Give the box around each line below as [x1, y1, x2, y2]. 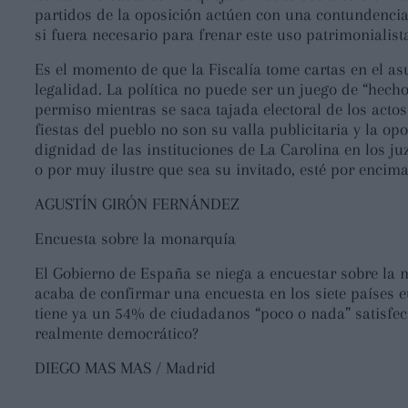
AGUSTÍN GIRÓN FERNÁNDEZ [35, 194, 240, 213]
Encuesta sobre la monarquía [35, 229, 236, 248]
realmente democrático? [35, 323, 199, 342]
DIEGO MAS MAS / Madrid [35, 358, 216, 377]
